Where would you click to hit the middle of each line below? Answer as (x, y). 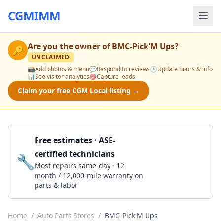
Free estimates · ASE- (75, 140)
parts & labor (56, 185)
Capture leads (116, 77)
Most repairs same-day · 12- (81, 166)
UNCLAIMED (51, 57)
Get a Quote (174, 162)
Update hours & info (185, 69)
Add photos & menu (62, 69)
